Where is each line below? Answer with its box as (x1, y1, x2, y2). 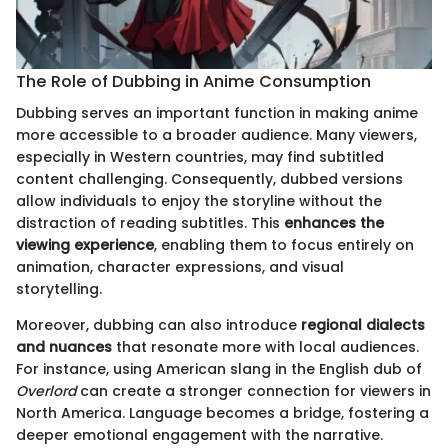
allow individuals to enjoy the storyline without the (16, 191, 382, 212)
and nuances (16, 337, 112, 358)
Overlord (16, 381, 76, 402)
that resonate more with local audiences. (112, 337, 419, 358)
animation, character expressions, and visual (16, 257, 344, 278)
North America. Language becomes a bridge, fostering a (16, 403, 429, 424)
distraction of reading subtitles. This (16, 213, 284, 234)
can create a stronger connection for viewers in (76, 381, 431, 402)
